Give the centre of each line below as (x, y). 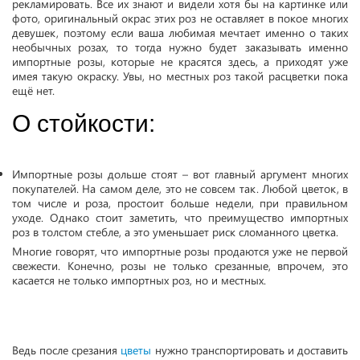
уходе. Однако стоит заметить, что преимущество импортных (180, 217)
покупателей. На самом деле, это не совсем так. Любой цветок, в (180, 188)
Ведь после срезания (67, 350)
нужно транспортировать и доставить (250, 350)
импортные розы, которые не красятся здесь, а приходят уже (180, 61)
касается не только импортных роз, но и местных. (139, 280)
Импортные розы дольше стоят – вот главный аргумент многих (180, 174)
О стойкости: (84, 123)
